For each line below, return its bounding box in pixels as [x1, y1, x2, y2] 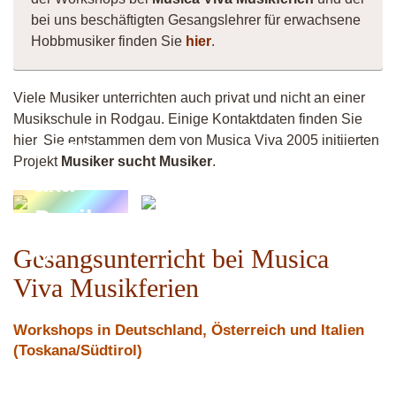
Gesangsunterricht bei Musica [13, 244, 329, 273]
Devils [34, 206, 107, 232]
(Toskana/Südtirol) [13, 342, 142, 359]
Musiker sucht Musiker [61, 154, 212, 169]
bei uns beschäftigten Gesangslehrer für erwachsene [31, 12, 361, 27]
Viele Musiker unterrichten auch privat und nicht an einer [13, 90, 365, 105]
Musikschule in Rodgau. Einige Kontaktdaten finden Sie [13, 111, 362, 126]
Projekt [13, 154, 61, 169]
